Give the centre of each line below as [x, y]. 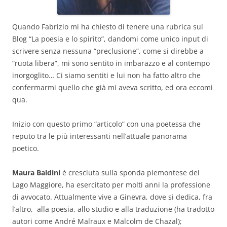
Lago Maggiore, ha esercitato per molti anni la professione [111, 185]
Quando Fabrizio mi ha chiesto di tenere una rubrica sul [108, 27]
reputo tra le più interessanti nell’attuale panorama [100, 136]
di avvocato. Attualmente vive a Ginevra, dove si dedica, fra [112, 197]
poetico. [26, 148]
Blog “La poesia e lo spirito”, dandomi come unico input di [110, 39]
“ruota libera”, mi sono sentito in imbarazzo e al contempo [111, 63]
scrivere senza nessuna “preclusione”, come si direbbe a [108, 51]
